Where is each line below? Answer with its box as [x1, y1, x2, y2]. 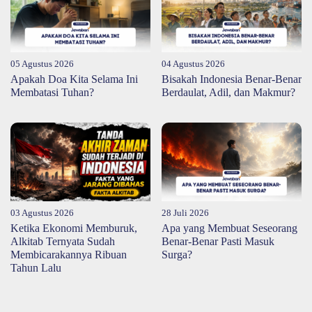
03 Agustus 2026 [10, 208, 74, 218]
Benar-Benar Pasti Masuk [162, 235, 274, 247]
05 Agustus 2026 [10, 59, 74, 70]
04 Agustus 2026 [162, 59, 225, 70]
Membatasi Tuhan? [10, 86, 94, 99]
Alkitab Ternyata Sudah [10, 235, 115, 247]
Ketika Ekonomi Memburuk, [10, 221, 137, 234]
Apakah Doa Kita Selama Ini [10, 73, 138, 86]
